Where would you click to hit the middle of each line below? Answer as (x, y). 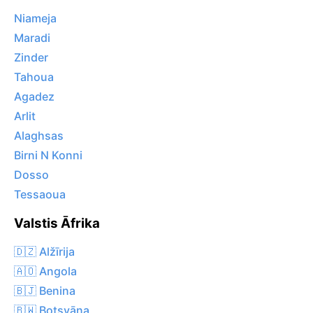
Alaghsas (39, 136)
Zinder (31, 58)
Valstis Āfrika (57, 224)
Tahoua (34, 77)
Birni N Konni (48, 155)
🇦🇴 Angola (45, 271)
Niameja (35, 19)
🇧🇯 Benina (45, 290)
